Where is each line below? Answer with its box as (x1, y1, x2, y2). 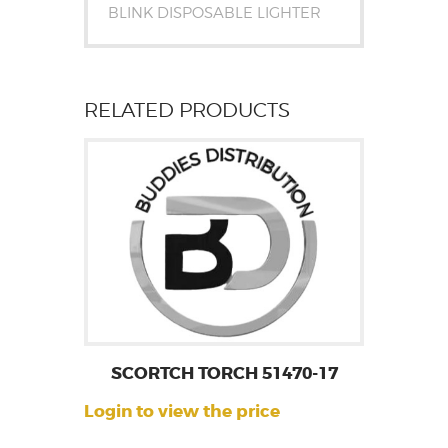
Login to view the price (84, 400, 280, 422)
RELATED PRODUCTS (84, 97, 290, 122)
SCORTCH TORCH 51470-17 (110, 362, 338, 384)
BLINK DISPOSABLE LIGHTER (107, 4, 321, 22)
